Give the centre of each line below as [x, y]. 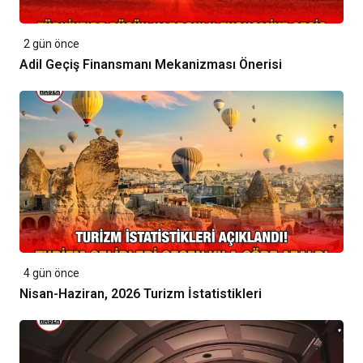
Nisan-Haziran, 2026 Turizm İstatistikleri [141, 293]
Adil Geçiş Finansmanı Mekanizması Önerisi [151, 64]
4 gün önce [51, 273]
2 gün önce [51, 43]
